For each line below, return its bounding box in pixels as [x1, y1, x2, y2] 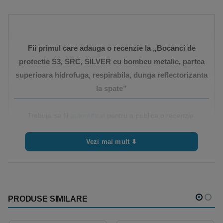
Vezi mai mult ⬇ [86, 138, 137, 146]
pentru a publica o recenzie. [105, 111, 196, 120]
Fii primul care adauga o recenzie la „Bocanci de [27, 44, 196, 53]
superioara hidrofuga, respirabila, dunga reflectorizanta [15, 71, 208, 80]
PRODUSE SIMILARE [8, 194, 88, 203]
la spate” [96, 85, 127, 93]
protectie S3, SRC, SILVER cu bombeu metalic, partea [18, 58, 205, 66]
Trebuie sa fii [27, 111, 71, 120]
